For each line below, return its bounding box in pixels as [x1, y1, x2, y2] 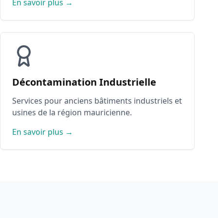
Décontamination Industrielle [12, 75, 156, 89]
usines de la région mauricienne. [12, 107, 132, 118]
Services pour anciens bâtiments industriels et [12, 95, 182, 106]
